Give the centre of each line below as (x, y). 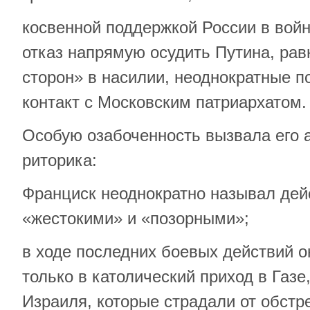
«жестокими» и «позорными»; (136, 218)
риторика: (60, 160)
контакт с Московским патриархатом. (164, 102)
